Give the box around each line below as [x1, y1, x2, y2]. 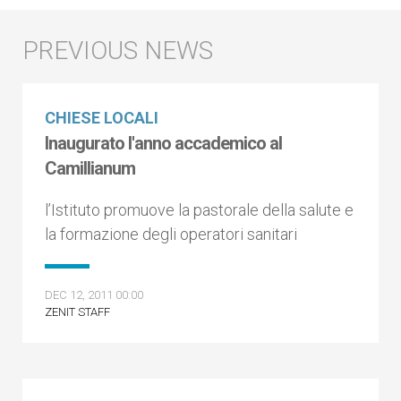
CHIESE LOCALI [45, 108, 158, 127]
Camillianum [45, 158, 135, 179]
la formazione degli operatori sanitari [45, 225, 297, 243]
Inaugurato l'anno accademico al [45, 132, 282, 154]
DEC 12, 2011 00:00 [45, 288, 143, 302]
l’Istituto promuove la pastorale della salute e [45, 200, 354, 219]
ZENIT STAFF [45, 305, 110, 319]
